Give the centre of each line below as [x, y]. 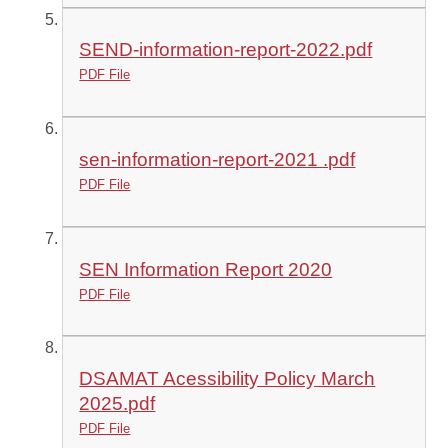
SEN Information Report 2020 [206, 269]
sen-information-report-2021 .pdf [217, 159]
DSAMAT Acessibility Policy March [227, 379]
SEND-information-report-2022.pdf [226, 50]
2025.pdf [117, 404]
